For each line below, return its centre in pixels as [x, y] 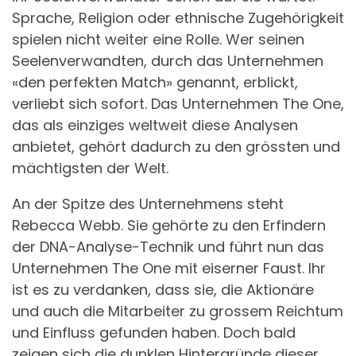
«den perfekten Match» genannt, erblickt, [155, 83]
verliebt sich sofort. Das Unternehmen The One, [178, 104]
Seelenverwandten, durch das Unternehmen [168, 61]
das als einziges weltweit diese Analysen [155, 126]
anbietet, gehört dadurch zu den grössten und [176, 147]
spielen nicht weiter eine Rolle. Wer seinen [158, 40]
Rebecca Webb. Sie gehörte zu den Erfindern [169, 226]
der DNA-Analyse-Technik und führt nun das [168, 247]
